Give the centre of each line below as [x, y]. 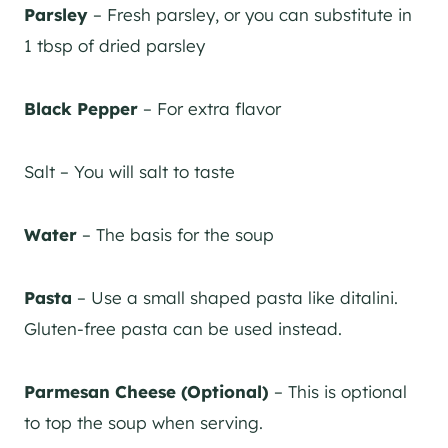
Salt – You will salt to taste [129, 171]
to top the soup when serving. [143, 422]
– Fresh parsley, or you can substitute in [250, 14]
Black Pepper [81, 108]
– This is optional [338, 391]
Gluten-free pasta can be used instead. [183, 328]
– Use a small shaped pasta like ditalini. [235, 297]
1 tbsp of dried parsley [114, 45]
